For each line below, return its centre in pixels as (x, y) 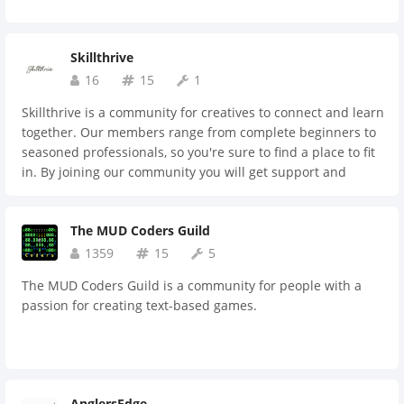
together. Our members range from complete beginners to (199, 132)
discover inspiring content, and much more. (154, 211)
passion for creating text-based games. (139, 305)
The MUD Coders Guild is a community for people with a (192, 285)
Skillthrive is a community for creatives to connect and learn (203, 112)
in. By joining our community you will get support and (184, 172)
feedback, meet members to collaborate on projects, (179, 192)
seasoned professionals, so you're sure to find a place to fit (198, 152)
